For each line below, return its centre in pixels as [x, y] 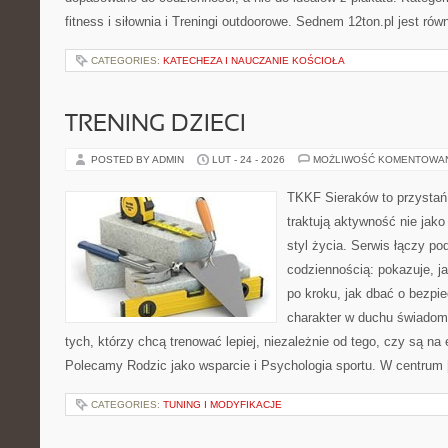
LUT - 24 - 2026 [248, 159]
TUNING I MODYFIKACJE [222, 404]
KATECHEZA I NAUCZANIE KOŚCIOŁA [254, 60]
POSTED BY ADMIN [139, 159]
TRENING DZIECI [155, 125]
